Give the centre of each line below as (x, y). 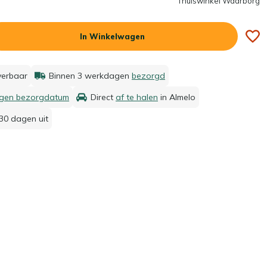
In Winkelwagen (112, 36)
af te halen (137, 97)
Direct (103, 97)
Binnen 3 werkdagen (90, 76)
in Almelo (177, 97)
